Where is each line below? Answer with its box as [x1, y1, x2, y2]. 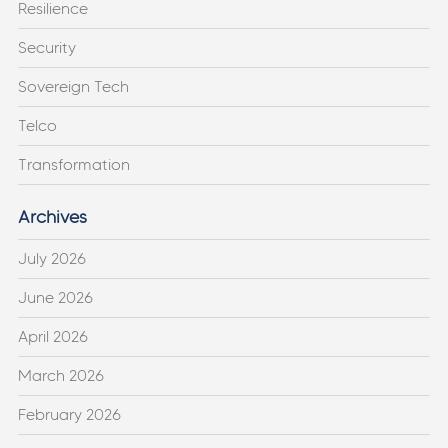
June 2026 [17, 287, 93, 307]
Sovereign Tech [17, 76, 129, 96]
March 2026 [17, 365, 104, 385]
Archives [17, 205, 87, 228]
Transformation [17, 154, 130, 174]
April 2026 [17, 326, 88, 346]
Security [17, 37, 76, 57]
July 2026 [17, 248, 86, 268]
